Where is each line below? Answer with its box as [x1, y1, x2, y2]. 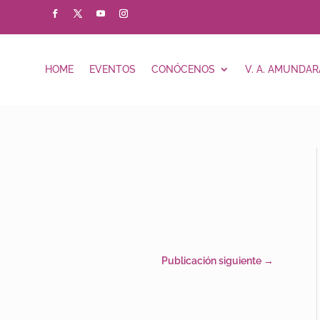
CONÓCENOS [151, 64, 215, 76]
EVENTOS [89, 64, 136, 76]
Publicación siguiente [161, 255, 262, 267]
